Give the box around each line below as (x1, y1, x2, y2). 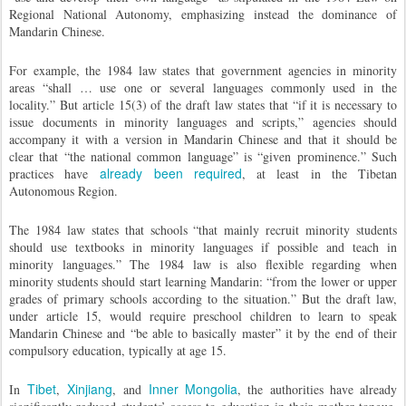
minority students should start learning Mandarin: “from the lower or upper (9, 273, 397, 290)
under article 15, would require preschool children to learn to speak (9, 307, 397, 324)
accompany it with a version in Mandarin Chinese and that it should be (9, 130, 397, 148)
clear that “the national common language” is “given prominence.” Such (9, 148, 397, 165)
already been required (100, 164, 242, 182)
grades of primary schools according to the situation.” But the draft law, (9, 290, 397, 307)
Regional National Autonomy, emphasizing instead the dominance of (9, 5, 397, 23)
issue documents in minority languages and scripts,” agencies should (9, 113, 397, 130)
